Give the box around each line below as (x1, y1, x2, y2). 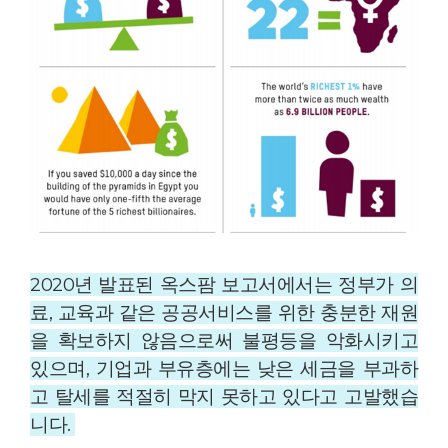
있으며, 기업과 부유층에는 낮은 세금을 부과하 (30, 356, 418, 380)
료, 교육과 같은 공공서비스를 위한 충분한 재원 (30, 300, 418, 324)
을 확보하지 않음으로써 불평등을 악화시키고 (30, 328, 418, 352)
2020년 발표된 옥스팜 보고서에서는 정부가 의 (30, 272, 418, 296)
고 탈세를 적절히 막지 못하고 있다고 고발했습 (30, 384, 418, 408)
